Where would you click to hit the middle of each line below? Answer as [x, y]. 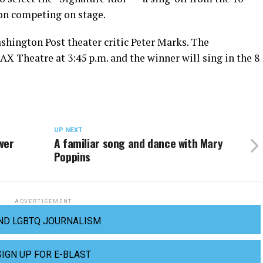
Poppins [72, 156]
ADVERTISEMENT [43, 201]
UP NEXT [68, 130]
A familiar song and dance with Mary [138, 143]
